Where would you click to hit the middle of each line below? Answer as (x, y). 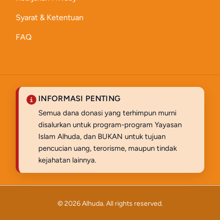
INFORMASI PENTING (80, 98)
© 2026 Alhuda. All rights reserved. (110, 204)
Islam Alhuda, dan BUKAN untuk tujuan (102, 137)
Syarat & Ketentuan (50, 17)
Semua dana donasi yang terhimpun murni (107, 113)
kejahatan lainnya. (67, 160)
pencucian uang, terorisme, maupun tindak (108, 148)
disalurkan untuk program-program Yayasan (110, 125)
